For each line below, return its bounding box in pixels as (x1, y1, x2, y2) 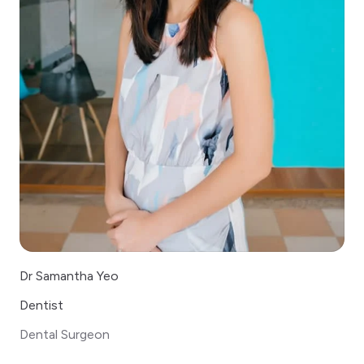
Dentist (19, 297, 63, 313)
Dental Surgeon (19, 326, 110, 342)
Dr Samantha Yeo (19, 267, 119, 284)
